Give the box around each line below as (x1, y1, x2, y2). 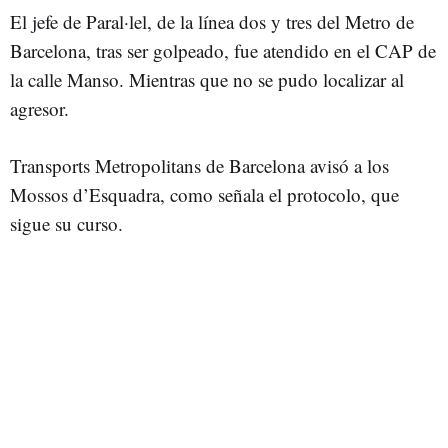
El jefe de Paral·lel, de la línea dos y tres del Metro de (10, 9, 414, 34)
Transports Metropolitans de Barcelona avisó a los (10, 153, 389, 178)
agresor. (10, 96, 69, 121)
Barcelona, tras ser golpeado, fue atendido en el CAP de (10, 38, 436, 63)
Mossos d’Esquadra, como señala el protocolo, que (10, 182, 399, 207)
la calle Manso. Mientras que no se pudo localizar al (10, 67, 404, 92)
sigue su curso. (10, 211, 123, 236)
